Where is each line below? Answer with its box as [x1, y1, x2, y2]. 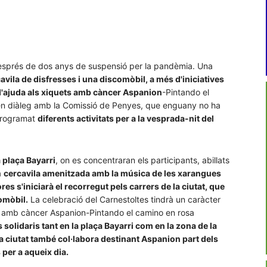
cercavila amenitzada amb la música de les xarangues [4, 168, 221, 179]
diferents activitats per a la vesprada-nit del [38, 113, 214, 124]
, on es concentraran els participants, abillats [55, 155, 229, 166]
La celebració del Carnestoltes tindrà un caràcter [28, 194, 221, 205]
